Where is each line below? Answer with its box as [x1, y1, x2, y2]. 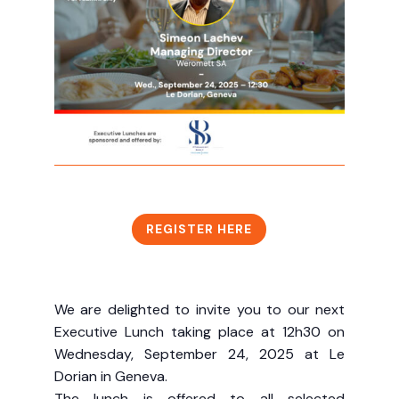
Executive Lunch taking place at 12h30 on [53, 322, 346, 342]
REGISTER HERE [146, 220, 253, 237]
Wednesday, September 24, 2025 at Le [53, 345, 346, 364]
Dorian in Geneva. [53, 367, 167, 387]
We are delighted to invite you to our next [53, 300, 346, 320]
